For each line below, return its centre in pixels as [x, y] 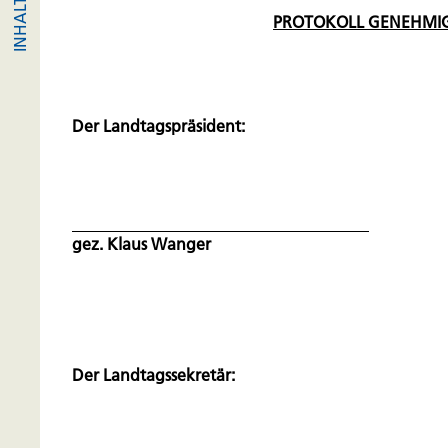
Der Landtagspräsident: [158, 125]
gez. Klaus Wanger [141, 243]
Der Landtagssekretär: [153, 374]
